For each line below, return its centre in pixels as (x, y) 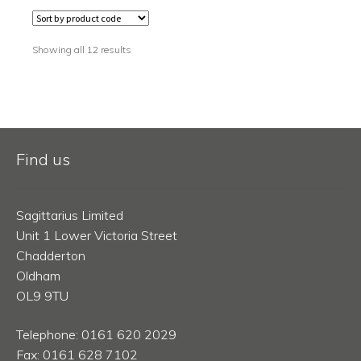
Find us (43, 159)
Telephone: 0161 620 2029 (96, 334)
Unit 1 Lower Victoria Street (96, 235)
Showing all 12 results (81, 49)
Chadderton (50, 255)
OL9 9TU (42, 295)
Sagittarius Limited (69, 215)
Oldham (38, 275)
